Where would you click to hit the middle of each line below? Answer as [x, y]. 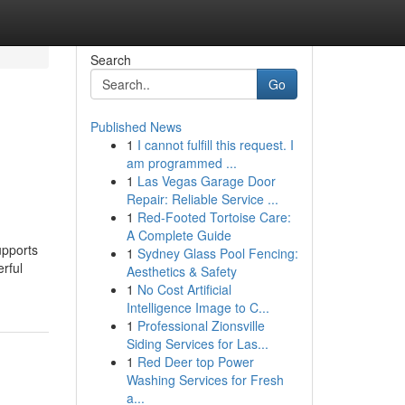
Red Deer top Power [195, 362]
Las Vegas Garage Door [206, 181]
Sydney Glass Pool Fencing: [217, 253]
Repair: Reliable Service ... [202, 199]
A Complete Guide [179, 235]
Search [110, 60]
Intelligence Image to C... [198, 307]
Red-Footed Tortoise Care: [214, 217]
